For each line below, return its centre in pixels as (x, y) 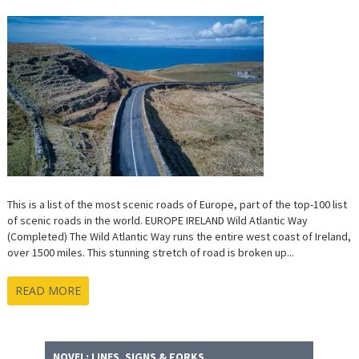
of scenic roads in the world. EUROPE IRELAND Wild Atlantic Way (157, 221)
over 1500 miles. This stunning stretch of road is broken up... (150, 253)
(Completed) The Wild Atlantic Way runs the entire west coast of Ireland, (179, 237)
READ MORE (48, 291)
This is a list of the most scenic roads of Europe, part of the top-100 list (177, 205)
